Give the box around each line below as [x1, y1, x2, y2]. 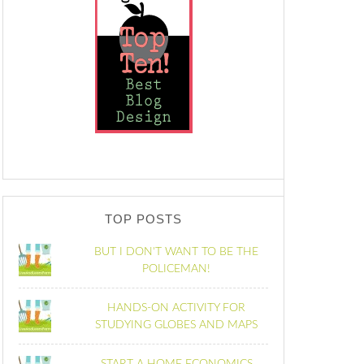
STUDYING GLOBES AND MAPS [95, 319, 258, 331]
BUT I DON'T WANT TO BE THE [94, 246, 259, 258]
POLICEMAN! [142, 263, 211, 275]
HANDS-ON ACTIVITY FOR [107, 302, 246, 314]
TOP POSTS [105, 212, 182, 226]
